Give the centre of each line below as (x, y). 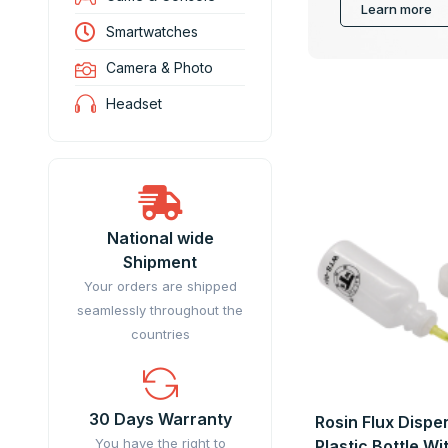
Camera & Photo (160, 67)
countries (160, 334)
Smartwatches (152, 31)
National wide (160, 238)
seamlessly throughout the (160, 310)
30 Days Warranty (160, 419)
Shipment (160, 262)
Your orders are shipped (160, 286)
